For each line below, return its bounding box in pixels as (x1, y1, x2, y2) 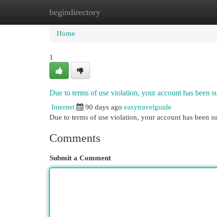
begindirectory (49, 7, 100, 17)
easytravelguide (124, 103, 171, 111)
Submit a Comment (49, 154, 111, 162)
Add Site (164, 8, 190, 16)
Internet (51, 103, 75, 111)
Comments (49, 132, 100, 144)
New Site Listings (97, 8, 150, 16)
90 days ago (85, 103, 122, 111)
